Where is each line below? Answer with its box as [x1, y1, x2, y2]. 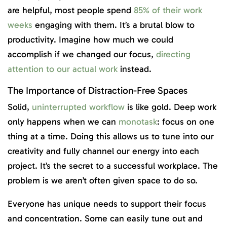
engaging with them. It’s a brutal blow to [32, 19, 195, 31]
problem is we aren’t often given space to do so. [8, 174, 198, 186]
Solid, [8, 101, 32, 112]
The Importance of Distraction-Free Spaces [8, 85, 187, 96]
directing [156, 49, 191, 60]
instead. [118, 63, 154, 75]
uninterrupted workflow [32, 101, 125, 112]
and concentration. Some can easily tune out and [8, 213, 203, 224]
